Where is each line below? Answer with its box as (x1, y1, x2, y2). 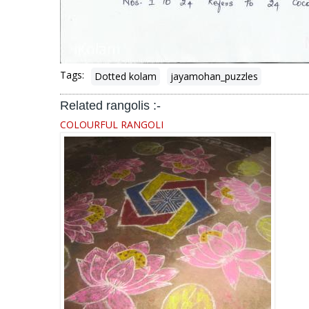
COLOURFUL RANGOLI (60, 118, 163, 131)
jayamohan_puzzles (170, 70, 258, 83)
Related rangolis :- (60, 99, 161, 112)
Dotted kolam (94, 70, 157, 83)
